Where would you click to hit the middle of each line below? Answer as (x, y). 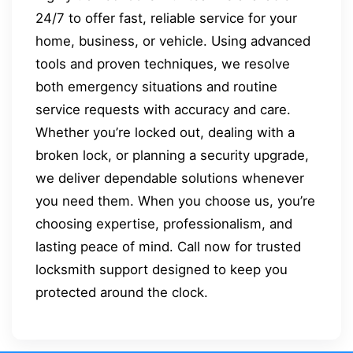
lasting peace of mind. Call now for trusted (168, 247)
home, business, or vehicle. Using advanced (173, 41)
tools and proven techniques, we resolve (163, 64)
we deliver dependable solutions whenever (170, 178)
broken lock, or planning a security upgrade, (172, 156)
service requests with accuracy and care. (163, 110)
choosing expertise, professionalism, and (164, 224)
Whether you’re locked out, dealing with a (165, 133)
